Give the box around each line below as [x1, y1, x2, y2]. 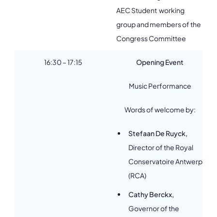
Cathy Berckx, [128, 190, 174, 199]
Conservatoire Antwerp [128, 157, 202, 166]
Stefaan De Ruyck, [128, 129, 187, 138]
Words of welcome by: [124, 105, 196, 114]
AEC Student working [116, 6, 185, 15]
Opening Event [136, 58, 184, 66]
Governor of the [128, 204, 179, 213]
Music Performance [128, 81, 191, 90]
